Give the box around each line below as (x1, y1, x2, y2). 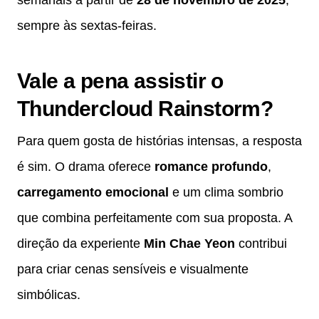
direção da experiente (17, 236, 144, 251)
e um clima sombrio (169, 184, 283, 199)
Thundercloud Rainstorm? (17, 96, 273, 120)
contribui (235, 236, 287, 251)
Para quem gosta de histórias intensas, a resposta (17, 133, 302, 148)
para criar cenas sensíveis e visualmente (17, 261, 249, 276)
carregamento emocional (17, 184, 169, 199)
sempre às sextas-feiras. (17, 18, 157, 33)
